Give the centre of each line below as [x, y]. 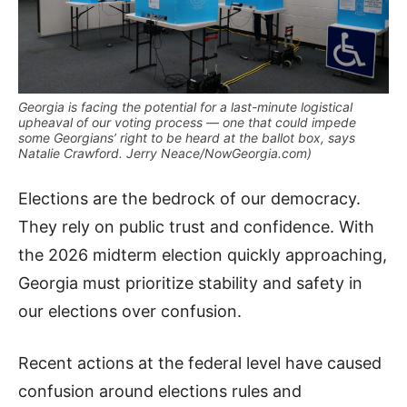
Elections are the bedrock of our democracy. [189, 199]
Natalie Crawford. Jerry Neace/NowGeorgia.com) [165, 154]
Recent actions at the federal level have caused [200, 363]
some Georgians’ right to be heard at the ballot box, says [187, 138]
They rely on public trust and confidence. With [196, 227]
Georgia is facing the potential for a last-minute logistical [185, 107]
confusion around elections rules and [160, 392]
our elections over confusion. [130, 312]
